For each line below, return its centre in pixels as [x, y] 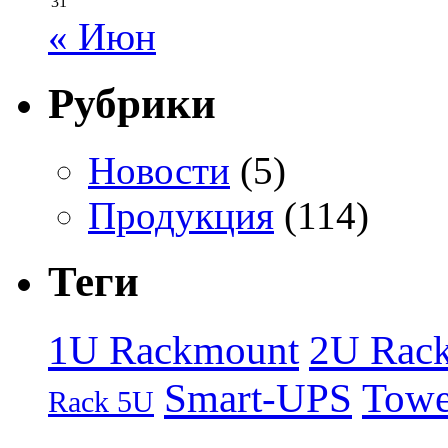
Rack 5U [101, 402]
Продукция [181, 215]
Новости [159, 170]
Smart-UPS [258, 399]
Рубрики [132, 103]
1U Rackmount [173, 350]
